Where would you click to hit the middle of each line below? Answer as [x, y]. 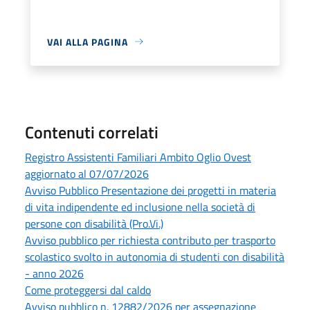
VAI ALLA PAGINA [88, 42]
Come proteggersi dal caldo [88, 290]
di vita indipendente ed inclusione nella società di [140, 207]
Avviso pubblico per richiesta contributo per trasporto [150, 240]
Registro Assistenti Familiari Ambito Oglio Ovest [138, 157]
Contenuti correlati [92, 132]
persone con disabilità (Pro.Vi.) [94, 223]
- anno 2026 [54, 273]
